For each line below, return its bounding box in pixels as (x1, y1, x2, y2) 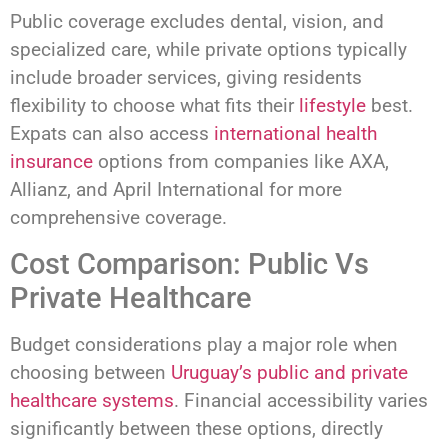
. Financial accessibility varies (174, 388, 428, 412)
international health (214, 122, 377, 146)
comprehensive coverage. (10, 206, 227, 230)
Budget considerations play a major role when (10, 332, 398, 356)
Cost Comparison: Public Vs (10, 246, 369, 281)
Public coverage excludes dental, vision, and (10, 10, 384, 34)
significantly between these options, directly (10, 416, 383, 440)
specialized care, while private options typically (10, 38, 407, 62)
